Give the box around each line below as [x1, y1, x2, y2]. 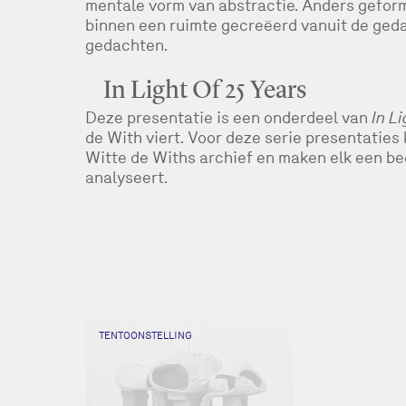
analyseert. [84, 168, 168, 187]
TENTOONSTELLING [98, 330, 192, 341]
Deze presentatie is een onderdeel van [84, 108, 372, 127]
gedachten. [84, 35, 168, 54]
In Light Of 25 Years [102, 79, 306, 104]
